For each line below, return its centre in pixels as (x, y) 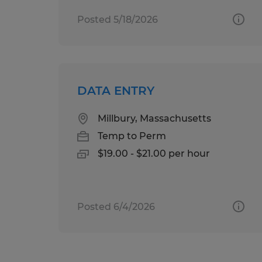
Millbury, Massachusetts (154, 118)
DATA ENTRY (116, 90)
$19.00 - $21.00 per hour (154, 153)
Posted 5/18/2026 (118, 19)
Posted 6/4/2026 (116, 206)
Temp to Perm (132, 136)
